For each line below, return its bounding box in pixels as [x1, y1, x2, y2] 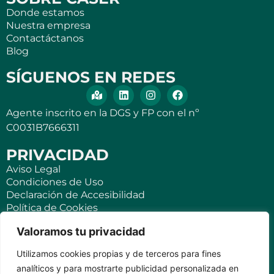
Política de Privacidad [6, 214, 110, 226]
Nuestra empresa [6, 19, 91, 31]
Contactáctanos [6, 32, 84, 44]
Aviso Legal [6, 163, 61, 175]
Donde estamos [6, 6, 84, 18]
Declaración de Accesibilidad [6, 188, 145, 201]
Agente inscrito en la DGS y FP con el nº [6, 106, 199, 119]
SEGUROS [6, 237, 84, 256]
